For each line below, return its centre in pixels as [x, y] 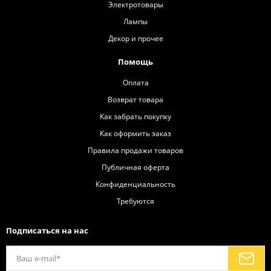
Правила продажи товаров [135, 150]
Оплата [135, 83]
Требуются [135, 201]
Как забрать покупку [135, 116]
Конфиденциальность [135, 184]
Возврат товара [135, 100]
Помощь [135, 62]
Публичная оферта [135, 167]
